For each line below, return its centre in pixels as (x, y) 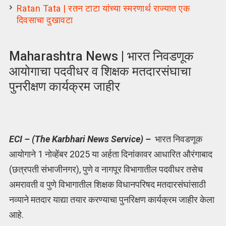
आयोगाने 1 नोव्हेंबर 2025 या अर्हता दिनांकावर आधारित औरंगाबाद (110, 154)
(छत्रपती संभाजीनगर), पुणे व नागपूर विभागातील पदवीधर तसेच (106, 169)
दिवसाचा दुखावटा (45, 20)
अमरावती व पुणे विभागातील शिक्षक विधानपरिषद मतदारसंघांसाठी (107, 184)
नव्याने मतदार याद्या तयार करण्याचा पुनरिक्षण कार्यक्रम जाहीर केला (111, 199)
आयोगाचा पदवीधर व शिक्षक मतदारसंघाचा (100, 72)
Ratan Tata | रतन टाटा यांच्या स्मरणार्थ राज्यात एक (103, 9)
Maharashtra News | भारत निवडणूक (101, 56)
